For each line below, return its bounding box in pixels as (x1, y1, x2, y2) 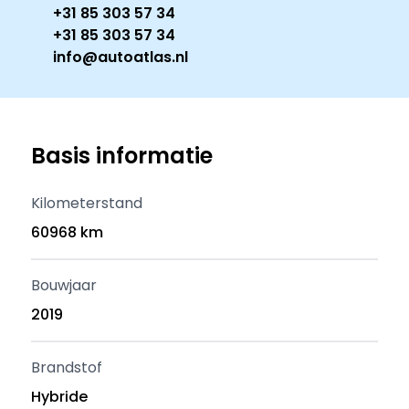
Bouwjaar (31, 275, 98, 296)
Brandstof (31, 357, 103, 378)
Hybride (31, 386, 89, 407)
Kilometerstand (31, 193, 143, 214)
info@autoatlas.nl (53, 47, 189, 68)
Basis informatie (31, 141, 214, 171)
